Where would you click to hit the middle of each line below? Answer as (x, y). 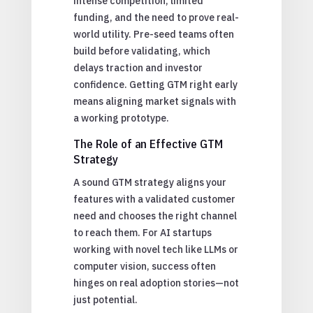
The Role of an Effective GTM (148, 144)
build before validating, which (141, 51)
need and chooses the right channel (155, 216)
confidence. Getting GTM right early (155, 84)
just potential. (105, 299)
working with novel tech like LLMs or (155, 249)
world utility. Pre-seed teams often (153, 34)
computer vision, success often (144, 266)
